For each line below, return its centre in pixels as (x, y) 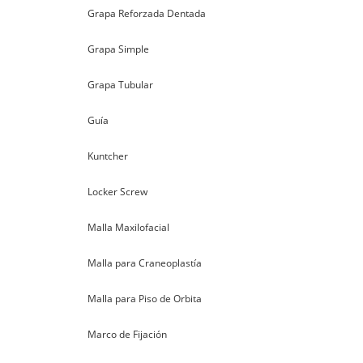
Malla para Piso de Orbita (145, 299)
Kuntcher (108, 156)
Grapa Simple (118, 49)
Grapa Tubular (120, 85)
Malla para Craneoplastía (145, 263)
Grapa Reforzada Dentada (147, 13)
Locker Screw (117, 192)
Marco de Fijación (127, 334)
